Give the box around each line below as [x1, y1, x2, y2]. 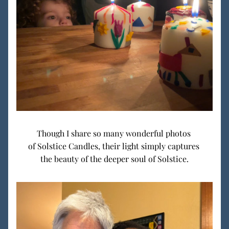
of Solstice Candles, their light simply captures [28, 141, 201, 151]
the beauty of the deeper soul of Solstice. [40, 153, 189, 164]
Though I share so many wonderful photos [36, 128, 193, 139]
